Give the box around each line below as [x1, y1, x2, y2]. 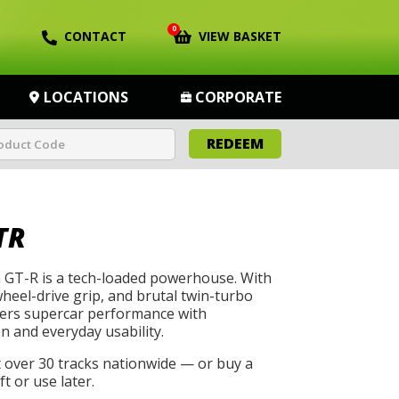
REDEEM [207, 134, 264, 153]
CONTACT [64, 28, 126, 45]
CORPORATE [194, 87, 281, 107]
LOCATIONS [44, 87, 129, 107]
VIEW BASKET [199, 28, 281, 45]
